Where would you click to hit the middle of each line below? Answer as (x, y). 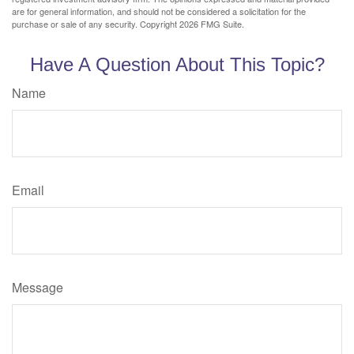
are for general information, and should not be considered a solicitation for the (159, 11)
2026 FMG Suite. (212, 24)
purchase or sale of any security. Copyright (96, 24)
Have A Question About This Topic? (177, 65)
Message (38, 288)
